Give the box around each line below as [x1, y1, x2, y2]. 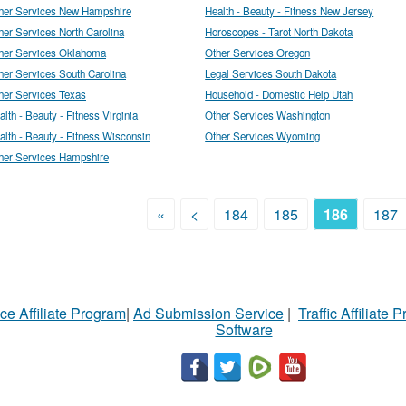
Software [215, 318, 273, 340]
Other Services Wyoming [205, 128, 321, 143]
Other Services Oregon [205, 44, 311, 60]
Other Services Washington [205, 107, 331, 122]
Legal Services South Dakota [205, 65, 337, 81]
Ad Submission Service [133, 302, 284, 324]
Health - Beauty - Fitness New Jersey [205, 3, 374, 18]
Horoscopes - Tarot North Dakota [205, 24, 353, 39]
